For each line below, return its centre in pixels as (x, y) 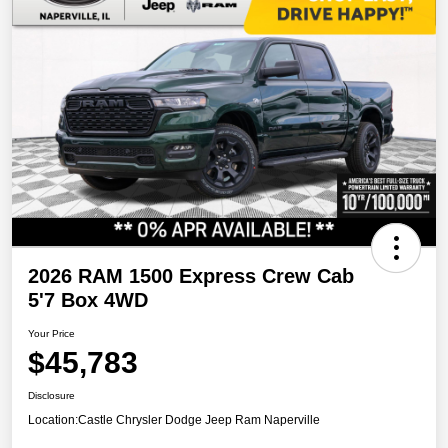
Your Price (51, 334)
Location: (53, 420)
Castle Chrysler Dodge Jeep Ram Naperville (199, 420)
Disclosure (51, 396)
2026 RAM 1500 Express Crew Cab (191, 276)
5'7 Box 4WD (88, 300)
